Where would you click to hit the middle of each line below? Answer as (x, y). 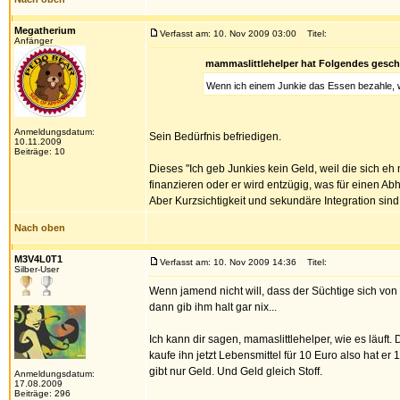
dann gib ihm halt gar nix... (213, 307)
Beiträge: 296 (42, 393)
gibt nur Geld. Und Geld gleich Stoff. (236, 371)
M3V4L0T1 (38, 259)
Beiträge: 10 (40, 151)
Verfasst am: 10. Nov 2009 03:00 (228, 33)
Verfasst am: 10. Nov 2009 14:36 (228, 262)
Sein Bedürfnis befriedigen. (215, 137)
